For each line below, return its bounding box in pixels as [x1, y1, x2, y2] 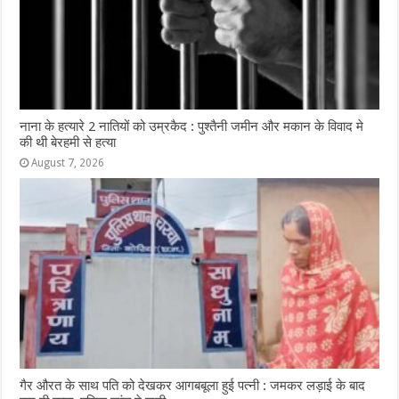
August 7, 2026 [31, 156, 105, 169]
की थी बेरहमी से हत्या [20, 134, 117, 151]
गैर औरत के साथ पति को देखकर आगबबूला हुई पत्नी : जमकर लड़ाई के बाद [20, 378, 366, 395]
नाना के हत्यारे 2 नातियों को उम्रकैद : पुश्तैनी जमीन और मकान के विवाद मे [20, 118, 364, 134]
